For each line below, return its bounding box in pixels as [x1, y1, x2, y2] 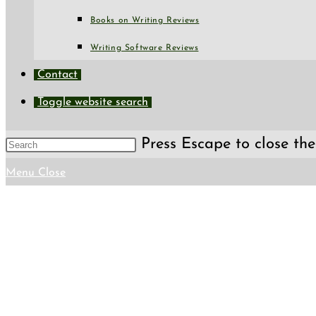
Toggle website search [37, 97, 148, 108]
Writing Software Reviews [90, 44, 199, 52]
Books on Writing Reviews [90, 16, 200, 25]
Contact [37, 69, 78, 80]
